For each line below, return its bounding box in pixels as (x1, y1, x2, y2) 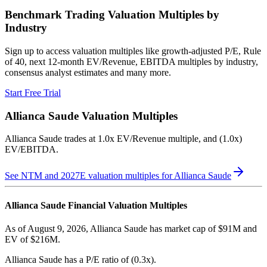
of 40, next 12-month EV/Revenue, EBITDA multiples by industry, (5, 57, 258, 67)
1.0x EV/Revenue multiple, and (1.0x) (98, 133, 242, 144)
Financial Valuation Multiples (66, 200, 187, 210)
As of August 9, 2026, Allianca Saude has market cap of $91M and (5, 223, 257, 234)
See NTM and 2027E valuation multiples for (5, 170, 174, 181)
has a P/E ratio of (62, 254, 131, 265)
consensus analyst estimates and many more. (5, 67, 171, 78)
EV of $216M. (5, 234, 60, 244)
